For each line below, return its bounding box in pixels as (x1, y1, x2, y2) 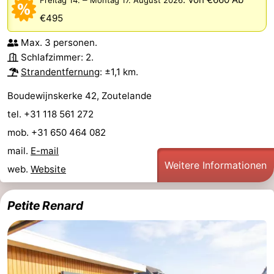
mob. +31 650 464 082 (7, 127, 108, 139)
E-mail (31, 145, 59, 157)
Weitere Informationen (165, 159, 267, 172)
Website (31, 163, 66, 176)
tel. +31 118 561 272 (7, 108, 96, 120)
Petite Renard (7, 198, 83, 213)
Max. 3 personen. (21, 37, 97, 49)
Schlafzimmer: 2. (21, 51, 94, 64)
